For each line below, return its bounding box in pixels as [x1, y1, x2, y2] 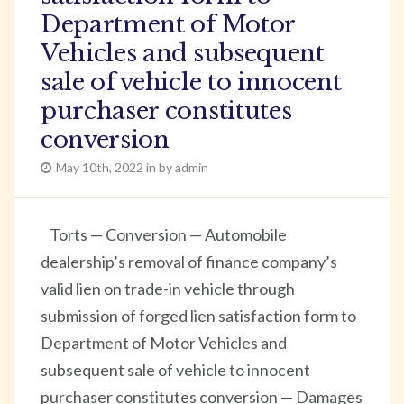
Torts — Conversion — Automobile [50, 224, 287, 244]
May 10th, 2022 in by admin [56, 159, 208, 175]
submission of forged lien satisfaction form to [41, 305, 356, 326]
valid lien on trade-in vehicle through [41, 278, 295, 298]
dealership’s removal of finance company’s [41, 251, 337, 271]
